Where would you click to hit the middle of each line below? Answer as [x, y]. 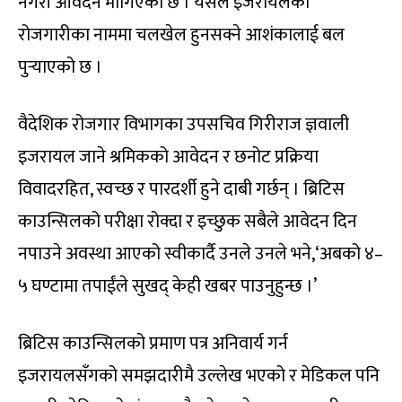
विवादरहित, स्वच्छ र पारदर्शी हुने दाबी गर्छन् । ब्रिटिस [181, 189]
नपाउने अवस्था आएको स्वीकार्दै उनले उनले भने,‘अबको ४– [201, 253]
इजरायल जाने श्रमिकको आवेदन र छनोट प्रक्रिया [168, 157]
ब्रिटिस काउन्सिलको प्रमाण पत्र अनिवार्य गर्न [153, 343]
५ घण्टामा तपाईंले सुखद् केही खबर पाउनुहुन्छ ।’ [167, 286]
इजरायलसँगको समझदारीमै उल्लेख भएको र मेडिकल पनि [199, 376]
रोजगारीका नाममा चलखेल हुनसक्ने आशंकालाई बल [181, 35]
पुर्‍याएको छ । [60, 67]
